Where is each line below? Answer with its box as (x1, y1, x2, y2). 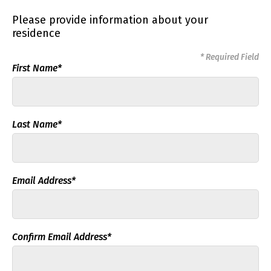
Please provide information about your (12, 13, 208, 27)
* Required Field (200, 52, 259, 62)
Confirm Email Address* (12, 231, 111, 243)
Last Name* (12, 119, 62, 130)
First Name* (12, 62, 62, 74)
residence (12, 27, 60, 40)
